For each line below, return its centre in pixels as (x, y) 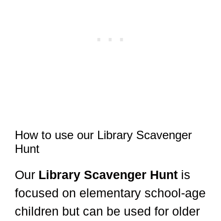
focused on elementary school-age (110, 193)
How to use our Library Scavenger (103, 135)
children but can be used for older (107, 211)
